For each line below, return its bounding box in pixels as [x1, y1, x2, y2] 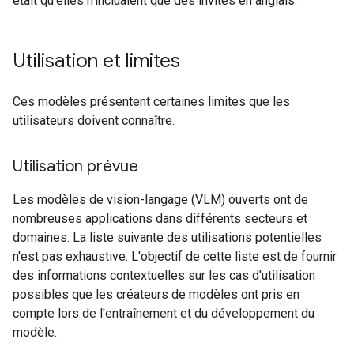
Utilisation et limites [13, 49, 180, 73]
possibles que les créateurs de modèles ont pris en [13, 287, 299, 302]
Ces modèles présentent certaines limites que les [13, 94, 290, 109]
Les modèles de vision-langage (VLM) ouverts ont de [13, 192, 308, 207]
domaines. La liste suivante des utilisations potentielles [13, 230, 322, 245]
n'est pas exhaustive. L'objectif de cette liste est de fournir [13, 249, 337, 264]
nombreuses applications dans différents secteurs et [13, 211, 307, 226]
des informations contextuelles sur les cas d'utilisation [13, 268, 315, 283]
